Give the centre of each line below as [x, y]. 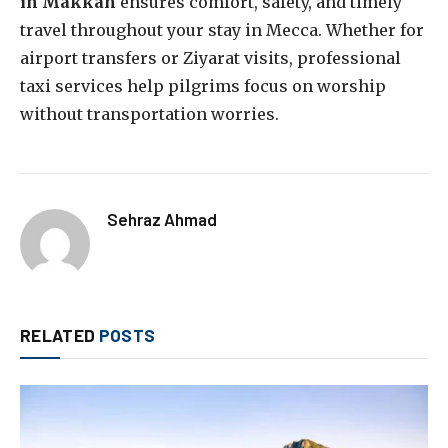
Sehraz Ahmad [162, 219]
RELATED [59, 335]
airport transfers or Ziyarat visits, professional [210, 58]
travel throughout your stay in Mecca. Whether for [222, 30]
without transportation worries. [149, 114]
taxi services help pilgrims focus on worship [203, 86]
